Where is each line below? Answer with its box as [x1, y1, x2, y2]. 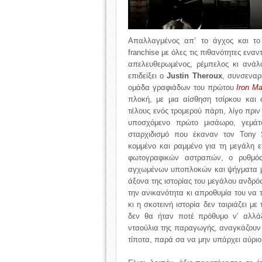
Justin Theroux [167, 71, 222, 80]
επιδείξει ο [128, 71, 167, 80]
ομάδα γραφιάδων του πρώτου [128, 83, 237, 92]
